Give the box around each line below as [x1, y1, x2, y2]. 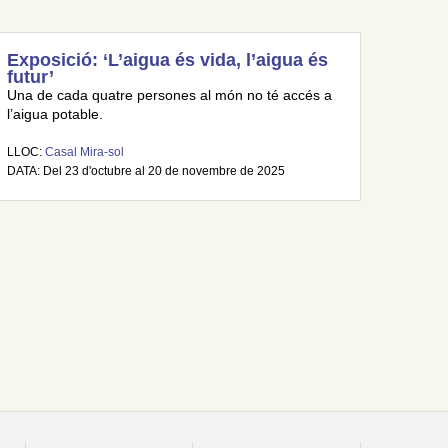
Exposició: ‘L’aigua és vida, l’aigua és [6, 50, 328, 70]
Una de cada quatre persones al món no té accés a [6, 88, 332, 103]
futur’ [6, 67, 54, 87]
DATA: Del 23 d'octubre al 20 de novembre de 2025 [6, 164, 285, 178]
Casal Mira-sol [44, 145, 124, 159]
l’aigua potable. [6, 107, 103, 122]
